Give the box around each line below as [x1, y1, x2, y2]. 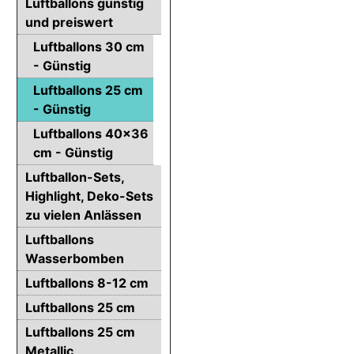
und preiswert [25, 13, 113, 30]
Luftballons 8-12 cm [25, 274, 149, 291]
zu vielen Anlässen [25, 206, 141, 223]
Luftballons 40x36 [33, 125, 149, 141]
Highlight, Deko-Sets [25, 187, 153, 204]
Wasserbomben [25, 250, 124, 266]
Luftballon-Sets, [25, 168, 124, 185]
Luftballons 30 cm [33, 38, 145, 55]
